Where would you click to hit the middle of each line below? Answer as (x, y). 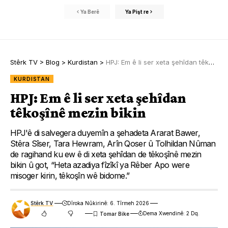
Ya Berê (90, 11)
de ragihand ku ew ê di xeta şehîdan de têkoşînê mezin (106, 154)
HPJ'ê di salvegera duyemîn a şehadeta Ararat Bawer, (105, 133)
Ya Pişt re (137, 11)
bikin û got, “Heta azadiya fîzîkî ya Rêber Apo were (100, 165)
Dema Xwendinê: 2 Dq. (172, 213)
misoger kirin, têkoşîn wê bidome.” (70, 176)
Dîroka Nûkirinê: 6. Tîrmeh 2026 (108, 203)
